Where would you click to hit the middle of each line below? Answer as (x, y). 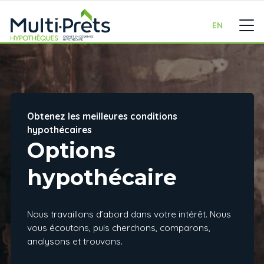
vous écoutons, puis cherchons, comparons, (118, 228)
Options (71, 150)
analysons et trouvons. (75, 241)
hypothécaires (59, 130)
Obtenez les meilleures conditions (102, 116)
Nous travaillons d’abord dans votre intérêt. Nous (129, 214)
